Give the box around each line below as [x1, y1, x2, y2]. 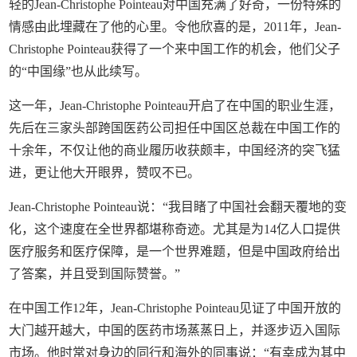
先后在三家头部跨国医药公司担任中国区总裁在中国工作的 [9, 121, 341, 135]
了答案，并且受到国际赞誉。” [9, 267, 181, 280]
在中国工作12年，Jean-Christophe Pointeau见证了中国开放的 [9, 301, 342, 315]
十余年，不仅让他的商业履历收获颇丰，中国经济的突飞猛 [9, 143, 341, 157]
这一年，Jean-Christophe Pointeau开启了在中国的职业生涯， [9, 99, 342, 112]
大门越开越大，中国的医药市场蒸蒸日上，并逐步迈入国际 [9, 324, 341, 337]
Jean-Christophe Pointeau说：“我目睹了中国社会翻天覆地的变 [9, 200, 347, 214]
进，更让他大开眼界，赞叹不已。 [9, 166, 201, 179]
